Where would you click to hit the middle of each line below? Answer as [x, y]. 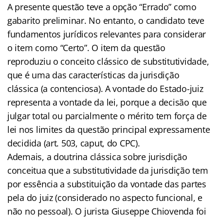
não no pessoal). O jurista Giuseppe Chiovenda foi [107, 211]
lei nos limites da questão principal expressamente [109, 129]
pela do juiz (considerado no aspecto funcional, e [105, 197]
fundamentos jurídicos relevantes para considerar [107, 34]
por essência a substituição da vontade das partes [107, 184]
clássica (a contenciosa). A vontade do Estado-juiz [105, 88]
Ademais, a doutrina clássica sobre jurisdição [97, 156]
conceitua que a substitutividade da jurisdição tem [108, 170]
